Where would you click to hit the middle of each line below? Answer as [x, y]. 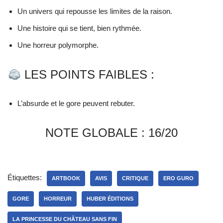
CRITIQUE [135, 178]
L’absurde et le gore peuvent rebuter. [76, 104]
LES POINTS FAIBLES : [88, 75]
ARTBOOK [66, 178]
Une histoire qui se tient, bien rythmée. [79, 28]
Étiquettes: [25, 178]
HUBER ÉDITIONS [110, 199]
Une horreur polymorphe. [58, 45]
